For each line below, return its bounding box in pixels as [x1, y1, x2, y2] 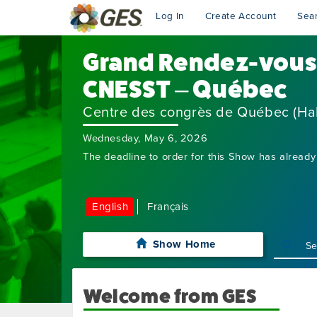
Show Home [152, 238, 216, 250]
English [92, 200, 129, 213]
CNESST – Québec [83, 76, 287, 103]
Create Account [204, 11, 277, 22]
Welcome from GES [83, 286, 257, 307]
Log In [156, 11, 184, 22]
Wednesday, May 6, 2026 [83, 132, 208, 144]
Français [147, 200, 190, 213]
